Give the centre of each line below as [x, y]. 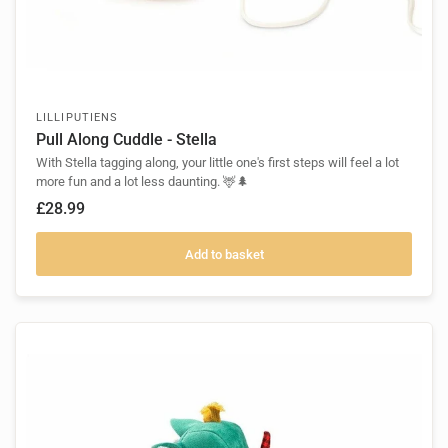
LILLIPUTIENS [77, 118]
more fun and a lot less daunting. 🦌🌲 [142, 182]
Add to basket [224, 254]
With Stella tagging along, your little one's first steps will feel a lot [217, 163]
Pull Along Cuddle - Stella [126, 140]
